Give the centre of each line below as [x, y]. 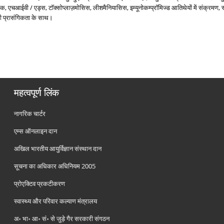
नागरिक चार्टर [30, 113]
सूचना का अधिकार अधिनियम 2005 [55, 166]
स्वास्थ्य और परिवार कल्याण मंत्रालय [56, 201]
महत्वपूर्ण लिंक [37, 92]
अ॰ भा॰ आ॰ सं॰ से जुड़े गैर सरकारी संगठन [62, 218]
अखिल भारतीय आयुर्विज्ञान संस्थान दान [58, 148]
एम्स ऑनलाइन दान [36, 131]
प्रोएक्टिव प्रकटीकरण [40, 183]
